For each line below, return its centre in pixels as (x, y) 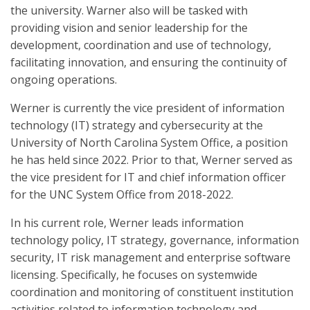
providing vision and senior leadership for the (129, 28)
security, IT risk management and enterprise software (151, 257)
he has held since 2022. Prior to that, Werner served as (152, 160)
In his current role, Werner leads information (127, 223)
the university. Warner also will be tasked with (129, 10)
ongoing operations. (64, 80)
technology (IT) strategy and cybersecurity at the (137, 125)
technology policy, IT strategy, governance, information (155, 240)
